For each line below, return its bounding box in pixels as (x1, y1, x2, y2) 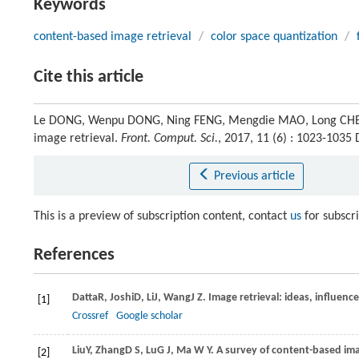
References (34, 246, 115, 264)
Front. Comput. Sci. (121, 132, 218, 145)
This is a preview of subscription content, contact (34, 210, 290, 223)
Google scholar (116, 310, 183, 322)
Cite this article (34, 68, 143, 87)
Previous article (213, 170, 295, 183)
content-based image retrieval (34, 30, 192, 43)
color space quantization (211, 30, 337, 43)
